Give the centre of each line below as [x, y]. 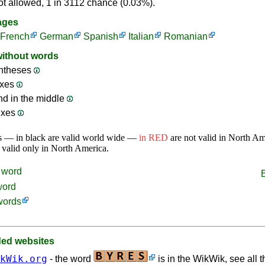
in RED [153, 138]
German [56, 36]
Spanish [101, 36]
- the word [70, 259]
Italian [141, 36]
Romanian [186, 36]
